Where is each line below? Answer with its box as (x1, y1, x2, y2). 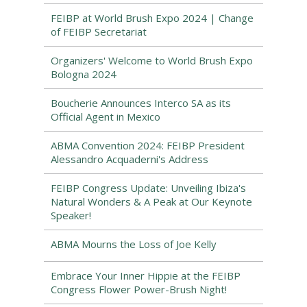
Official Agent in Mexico (51, 110, 160, 123)
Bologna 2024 (51, 67, 116, 81)
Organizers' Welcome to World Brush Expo (51, 53, 253, 67)
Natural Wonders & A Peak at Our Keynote (51, 195, 252, 208)
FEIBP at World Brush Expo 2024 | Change (51, 11, 254, 25)
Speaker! (51, 208, 91, 222)
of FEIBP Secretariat (51, 25, 147, 38)
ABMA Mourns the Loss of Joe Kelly (51, 237, 217, 251)
